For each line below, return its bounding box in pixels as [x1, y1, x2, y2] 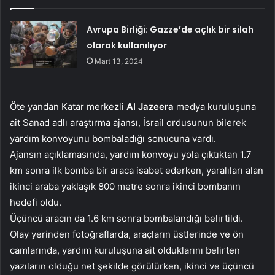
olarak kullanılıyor [87, 39, 168, 52]
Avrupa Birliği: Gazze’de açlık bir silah [87, 23, 254, 36]
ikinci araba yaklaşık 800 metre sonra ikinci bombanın [10, 180, 241, 193]
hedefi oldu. [10, 196, 61, 209]
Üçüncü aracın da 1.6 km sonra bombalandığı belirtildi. [10, 212, 243, 225]
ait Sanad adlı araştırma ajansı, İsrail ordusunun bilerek [10, 117, 246, 129]
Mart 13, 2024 [95, 56, 144, 66]
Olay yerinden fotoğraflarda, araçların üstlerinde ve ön [10, 228, 244, 241]
